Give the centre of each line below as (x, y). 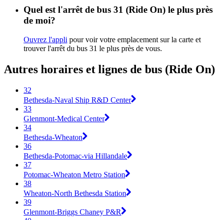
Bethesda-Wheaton (53, 137)
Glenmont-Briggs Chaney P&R (72, 212)
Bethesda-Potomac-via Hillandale (75, 156)
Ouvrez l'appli (45, 40)
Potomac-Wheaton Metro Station (74, 174)
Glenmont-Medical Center (64, 118)
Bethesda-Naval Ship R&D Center (77, 100)
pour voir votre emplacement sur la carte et (134, 40)
